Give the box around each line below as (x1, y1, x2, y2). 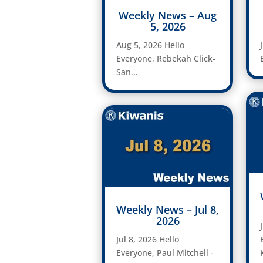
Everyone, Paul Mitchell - (116, 247, 214, 258)
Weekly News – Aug (119, 8, 217, 23)
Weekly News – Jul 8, (116, 202, 220, 217)
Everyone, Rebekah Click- (116, 53, 215, 65)
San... (116, 66, 138, 78)
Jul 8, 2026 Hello (116, 233, 179, 245)
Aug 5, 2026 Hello (116, 39, 184, 51)
